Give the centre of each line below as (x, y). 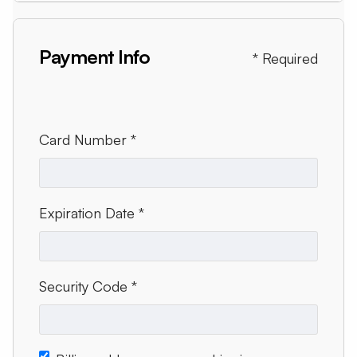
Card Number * (88, 139)
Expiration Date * (92, 213)
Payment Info (94, 57)
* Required (285, 58)
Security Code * (88, 286)
